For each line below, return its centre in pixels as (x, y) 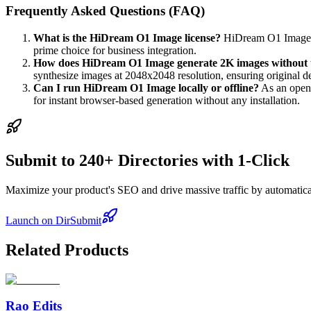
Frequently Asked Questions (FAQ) (105, 11)
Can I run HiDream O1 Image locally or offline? (146, 87)
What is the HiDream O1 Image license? (127, 37)
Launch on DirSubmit (53, 220)
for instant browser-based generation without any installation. (167, 100)
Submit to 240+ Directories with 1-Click (148, 160)
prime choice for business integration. (115, 50)
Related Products (67, 250)
